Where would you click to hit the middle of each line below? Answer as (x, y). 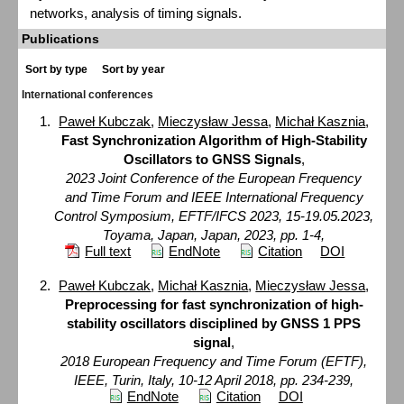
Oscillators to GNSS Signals (212, 160)
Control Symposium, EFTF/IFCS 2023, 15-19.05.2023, (214, 216)
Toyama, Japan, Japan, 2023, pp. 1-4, (214, 235)
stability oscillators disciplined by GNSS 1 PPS (214, 323)
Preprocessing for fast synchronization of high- (214, 304)
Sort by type (56, 70)
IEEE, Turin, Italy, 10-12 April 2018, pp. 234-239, (214, 380)
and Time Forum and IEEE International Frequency (214, 197)
